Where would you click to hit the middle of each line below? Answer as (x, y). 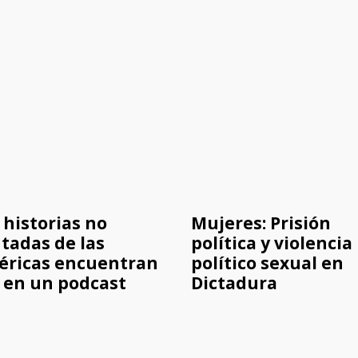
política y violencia (272, 243)
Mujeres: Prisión (261, 223)
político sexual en (267, 263)
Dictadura (234, 283)
